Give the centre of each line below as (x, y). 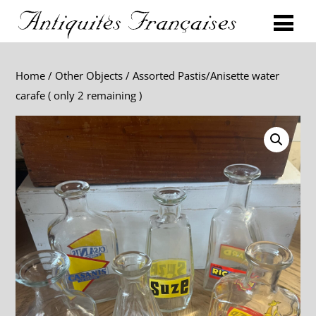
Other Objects (89, 76)
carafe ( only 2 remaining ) (79, 96)
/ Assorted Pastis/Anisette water (201, 76)
